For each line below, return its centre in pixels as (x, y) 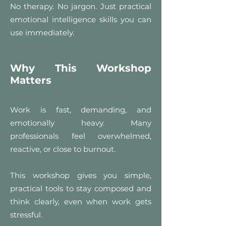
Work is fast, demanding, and (81, 110)
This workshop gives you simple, (81, 175)
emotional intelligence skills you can (81, 19)
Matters (31, 80)
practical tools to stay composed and (81, 188)
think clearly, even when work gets (81, 202)
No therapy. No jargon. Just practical (81, 6)
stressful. (26, 215)
